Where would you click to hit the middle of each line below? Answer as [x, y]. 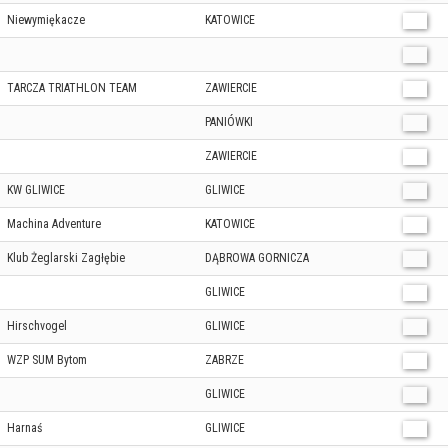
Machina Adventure [54, 224]
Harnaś [24, 428]
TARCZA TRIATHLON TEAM [72, 88]
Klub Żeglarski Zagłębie [66, 258]
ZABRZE [224, 360]
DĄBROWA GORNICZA [257, 258]
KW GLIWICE [36, 190]
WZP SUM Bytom [47, 360]
